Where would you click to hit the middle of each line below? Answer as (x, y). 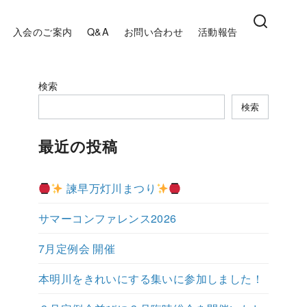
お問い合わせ (153, 31)
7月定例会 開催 (77, 248)
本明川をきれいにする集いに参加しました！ (151, 279)
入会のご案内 (43, 31)
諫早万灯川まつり (110, 188)
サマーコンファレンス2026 (108, 218)
